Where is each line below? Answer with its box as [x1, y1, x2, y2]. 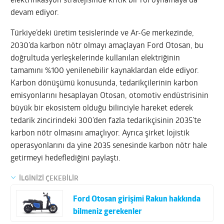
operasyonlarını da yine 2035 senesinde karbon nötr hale [10, 141, 207, 150]
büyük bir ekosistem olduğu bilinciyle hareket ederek [10, 104, 193, 112]
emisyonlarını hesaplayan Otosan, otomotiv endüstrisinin [10, 91, 209, 100]
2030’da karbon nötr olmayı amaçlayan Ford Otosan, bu [10, 41, 204, 50]
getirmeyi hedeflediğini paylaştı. [10, 154, 121, 162]
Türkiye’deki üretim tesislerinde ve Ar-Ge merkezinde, [10, 29, 194, 37]
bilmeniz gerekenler [72, 207, 142, 216]
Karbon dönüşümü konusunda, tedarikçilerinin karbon [10, 79, 198, 87]
